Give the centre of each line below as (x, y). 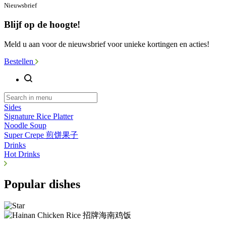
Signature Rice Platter (39, 116)
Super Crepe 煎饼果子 (41, 135)
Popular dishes (42, 184)
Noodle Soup (25, 125)
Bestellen (20, 61)
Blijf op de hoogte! (42, 24)
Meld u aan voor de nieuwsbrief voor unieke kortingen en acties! (107, 44)
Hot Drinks (22, 154)
